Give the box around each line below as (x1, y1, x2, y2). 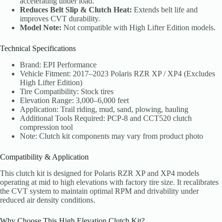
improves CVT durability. (20, 14, 100, 23)
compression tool (20, 122, 73, 131)
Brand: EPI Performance (20, 60, 97, 69)
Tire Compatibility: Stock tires (20, 87, 113, 96)
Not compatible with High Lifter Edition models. (61, 23, 216, 32)
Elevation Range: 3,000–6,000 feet (20, 96, 129, 105)
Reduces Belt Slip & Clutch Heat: (20, 5, 132, 14)
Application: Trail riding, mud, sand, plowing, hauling (20, 105, 188, 113)
